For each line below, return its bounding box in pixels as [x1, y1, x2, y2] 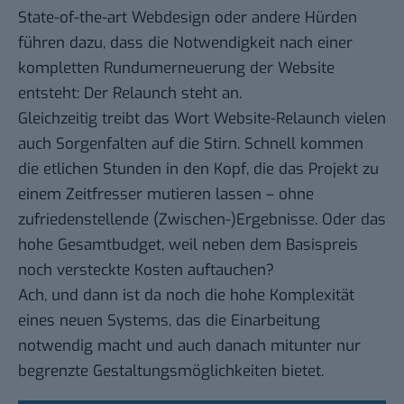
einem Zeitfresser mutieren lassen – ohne [18, 184, 314, 206]
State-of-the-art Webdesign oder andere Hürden [18, 7, 357, 29]
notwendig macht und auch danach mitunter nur [18, 335, 361, 357]
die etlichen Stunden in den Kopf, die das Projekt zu [18, 159, 379, 180]
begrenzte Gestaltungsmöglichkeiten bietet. [18, 361, 324, 382]
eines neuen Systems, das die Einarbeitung [18, 310, 320, 332]
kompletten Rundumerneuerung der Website [18, 58, 335, 79]
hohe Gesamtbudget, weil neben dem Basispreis [18, 234, 358, 256]
